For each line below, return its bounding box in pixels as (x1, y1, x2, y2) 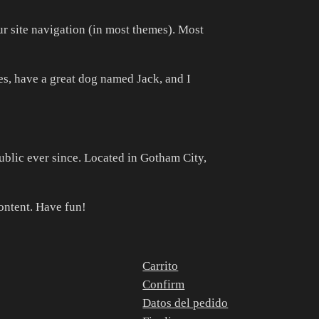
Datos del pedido (142, 296, 229, 310)
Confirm (142, 277, 185, 291)
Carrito (142, 258, 179, 273)
